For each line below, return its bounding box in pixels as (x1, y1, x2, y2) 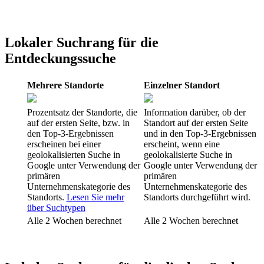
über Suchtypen (27, 202, 85, 213)
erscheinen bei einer (27, 138, 101, 149)
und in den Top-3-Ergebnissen (143, 128, 256, 138)
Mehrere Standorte (27, 80, 104, 90)
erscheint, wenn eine (143, 138, 220, 149)
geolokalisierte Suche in (143, 149, 232, 160)
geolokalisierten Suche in (27, 149, 120, 160)
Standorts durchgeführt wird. (143, 192, 250, 202)
